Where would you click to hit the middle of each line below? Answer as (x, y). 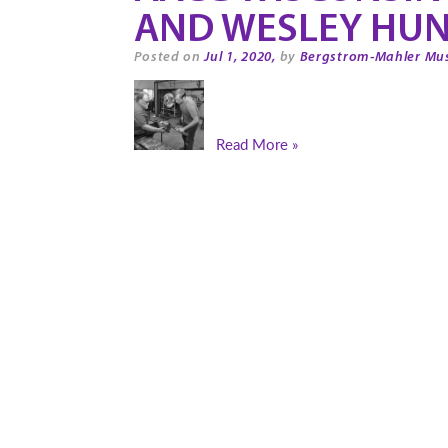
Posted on (169, 57)
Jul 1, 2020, (240, 57)
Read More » (256, 144)
